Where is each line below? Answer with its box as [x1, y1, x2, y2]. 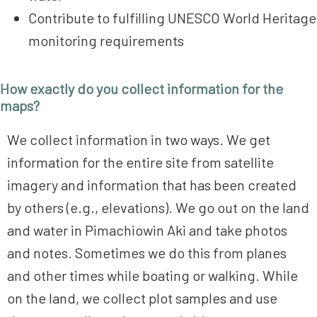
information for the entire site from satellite [7, 154, 274, 171]
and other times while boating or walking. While [7, 267, 298, 284]
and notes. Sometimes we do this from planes [7, 244, 287, 262]
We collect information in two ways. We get [7, 131, 270, 149]
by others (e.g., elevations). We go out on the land [7, 199, 309, 217]
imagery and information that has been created [7, 176, 296, 194]
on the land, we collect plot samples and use [7, 289, 277, 307]
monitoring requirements [28, 32, 184, 50]
